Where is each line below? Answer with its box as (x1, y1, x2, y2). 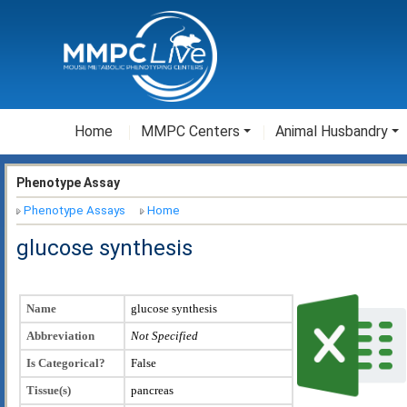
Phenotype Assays (24, 203, 125, 218)
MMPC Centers (141, 123, 240, 140)
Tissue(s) (26, 382, 71, 397)
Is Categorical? (26, 355, 105, 370)
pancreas (131, 382, 174, 397)
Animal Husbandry (275, 123, 388, 140)
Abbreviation (26, 328, 94, 342)
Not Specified (131, 328, 198, 342)
